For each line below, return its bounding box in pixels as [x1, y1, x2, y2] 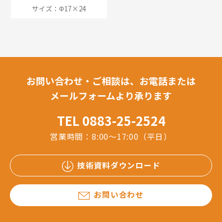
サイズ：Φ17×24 [32, 3, 87, 13]
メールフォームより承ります [50, 88, 172, 102]
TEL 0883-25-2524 [56, 111, 166, 130]
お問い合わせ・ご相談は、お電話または [26, 73, 196, 87]
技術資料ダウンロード [77, 159, 161, 171]
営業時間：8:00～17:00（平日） [50, 131, 172, 143]
